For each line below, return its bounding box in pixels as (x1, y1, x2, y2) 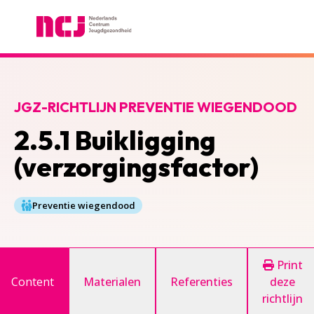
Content (11, 274, 54, 289)
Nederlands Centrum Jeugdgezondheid (13, 37, 218, 53)
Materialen (83, 274, 141, 289)
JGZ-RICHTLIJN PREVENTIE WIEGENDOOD (14, 98, 297, 116)
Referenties (170, 274, 233, 289)
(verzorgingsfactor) (14, 150, 259, 184)
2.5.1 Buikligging (14, 123, 216, 157)
